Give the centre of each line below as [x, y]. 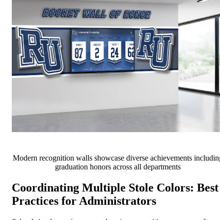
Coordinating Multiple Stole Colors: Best [115, 187]
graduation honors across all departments [118, 166]
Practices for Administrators [84, 201]
